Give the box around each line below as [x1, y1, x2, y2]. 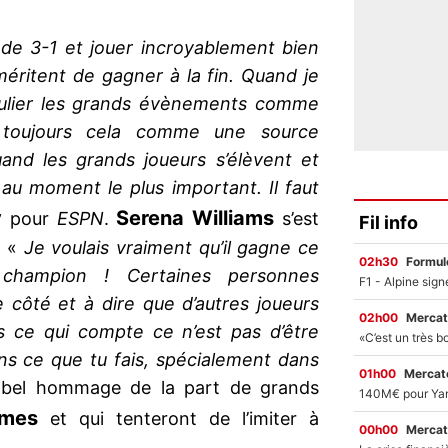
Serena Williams [108, 206, 275, 231]
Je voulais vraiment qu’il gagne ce [23, 237, 319, 259]
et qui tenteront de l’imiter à [38, 408, 319, 430]
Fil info [359, 211, 418, 233]
